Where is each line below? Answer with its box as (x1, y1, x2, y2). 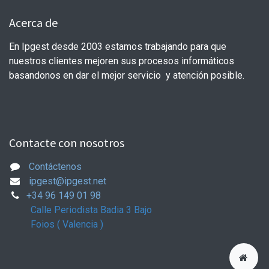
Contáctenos (28, 161, 82, 172)
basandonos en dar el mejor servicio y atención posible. (9, 70, 244, 81)
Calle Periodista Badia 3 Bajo (31, 204, 154, 216)
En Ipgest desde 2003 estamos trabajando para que (9, 41, 226, 52)
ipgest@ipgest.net (28, 175, 106, 187)
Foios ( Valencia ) (9, 219, 106, 230)
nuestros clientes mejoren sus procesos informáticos (9, 55, 234, 67)
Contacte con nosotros (9, 135, 124, 150)
